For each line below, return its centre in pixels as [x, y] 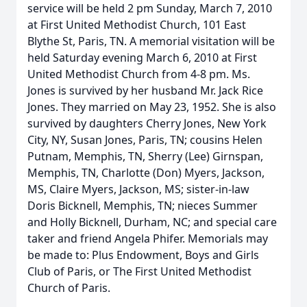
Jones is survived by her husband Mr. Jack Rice [145, 90]
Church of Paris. [69, 288]
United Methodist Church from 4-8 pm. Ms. [139, 74]
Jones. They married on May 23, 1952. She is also [152, 107]
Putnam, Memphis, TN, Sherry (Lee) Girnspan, [145, 156]
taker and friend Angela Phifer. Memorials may [148, 238]
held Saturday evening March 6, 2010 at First [142, 58]
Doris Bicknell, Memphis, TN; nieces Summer [143, 206]
